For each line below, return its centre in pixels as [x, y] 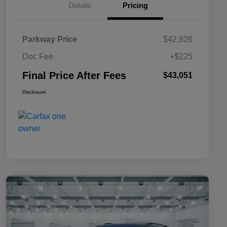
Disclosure [34, 92]
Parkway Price [50, 39]
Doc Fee [38, 56]
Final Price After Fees [74, 75]
